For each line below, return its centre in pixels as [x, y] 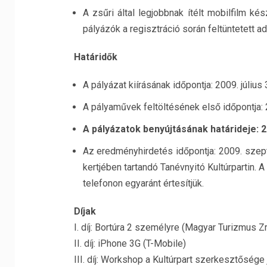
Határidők [95, 57]
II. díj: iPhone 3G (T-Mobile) [130, 243]
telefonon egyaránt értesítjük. [143, 183]
